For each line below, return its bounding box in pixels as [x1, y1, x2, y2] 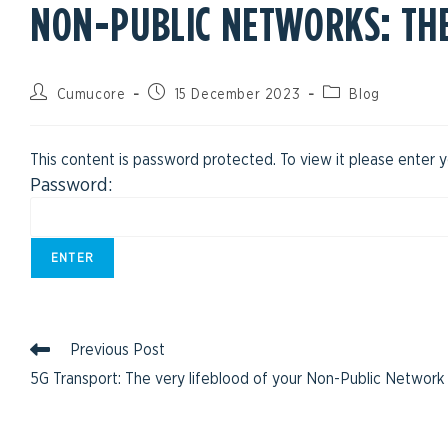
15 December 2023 [174, 88, 301, 103]
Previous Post [70, 342, 165, 359]
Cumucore [56, 88, 126, 103]
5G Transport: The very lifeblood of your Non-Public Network [30, 371, 445, 388]
